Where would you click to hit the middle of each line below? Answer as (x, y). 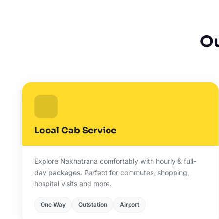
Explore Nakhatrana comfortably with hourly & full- (115, 161)
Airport (129, 205)
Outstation (92, 205)
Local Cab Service (75, 130)
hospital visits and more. (73, 184)
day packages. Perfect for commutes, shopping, (111, 172)
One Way (53, 205)
